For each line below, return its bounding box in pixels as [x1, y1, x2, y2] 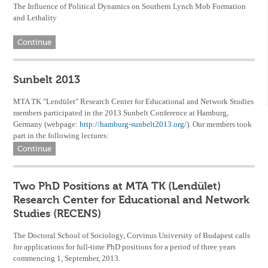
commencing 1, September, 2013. [13, 254, 121, 263]
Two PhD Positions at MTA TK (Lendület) [13, 179, 221, 193]
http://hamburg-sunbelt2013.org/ [80, 120, 187, 129]
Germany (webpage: [13, 120, 80, 129]
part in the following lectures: [13, 131, 109, 141]
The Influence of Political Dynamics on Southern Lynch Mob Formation [13, 2, 246, 11]
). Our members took [187, 120, 252, 129]
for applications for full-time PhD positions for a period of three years [13, 242, 236, 252]
